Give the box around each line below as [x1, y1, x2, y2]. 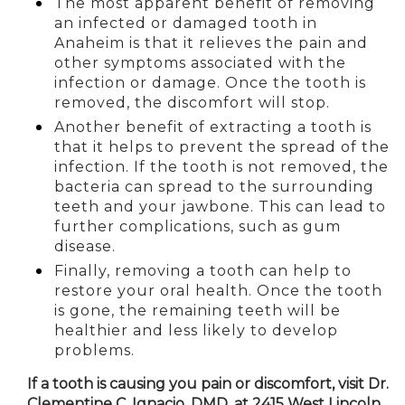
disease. [54, 238, 120, 255]
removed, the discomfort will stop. [54, 94, 334, 111]
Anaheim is [54, 34, 140, 52]
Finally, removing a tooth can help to [54, 262, 352, 279]
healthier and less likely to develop [54, 322, 338, 339]
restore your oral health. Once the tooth [54, 282, 382, 299]
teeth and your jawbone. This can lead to [54, 198, 386, 215]
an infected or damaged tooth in [54, 14, 317, 32]
